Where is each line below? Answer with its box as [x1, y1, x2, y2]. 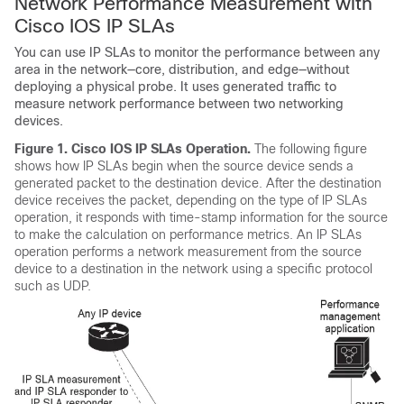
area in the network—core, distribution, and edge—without [14, 62, 350, 77]
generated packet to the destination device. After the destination [14, 176, 381, 190]
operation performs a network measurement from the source [14, 244, 362, 259]
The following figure [254, 142, 367, 156]
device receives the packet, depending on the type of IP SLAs [14, 193, 367, 207]
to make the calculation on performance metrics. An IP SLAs [14, 227, 362, 242]
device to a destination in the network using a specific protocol [14, 262, 372, 276]
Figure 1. [14, 142, 71, 156]
